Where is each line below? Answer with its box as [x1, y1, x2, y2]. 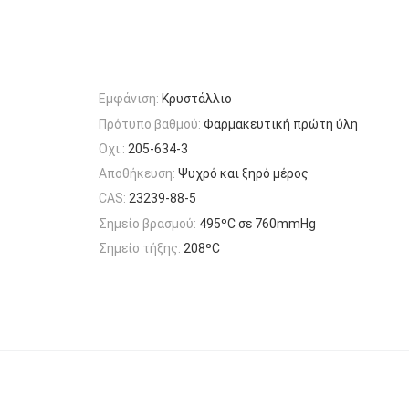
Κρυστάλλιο [162, 91, 232, 107]
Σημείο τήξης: [99, 241, 181, 257]
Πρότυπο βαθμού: [99, 116, 201, 131]
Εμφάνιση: [99, 91, 159, 107]
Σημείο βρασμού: [99, 215, 196, 231]
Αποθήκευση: [99, 166, 175, 182]
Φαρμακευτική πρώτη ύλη [204, 116, 358, 131]
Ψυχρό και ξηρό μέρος [178, 166, 309, 182]
